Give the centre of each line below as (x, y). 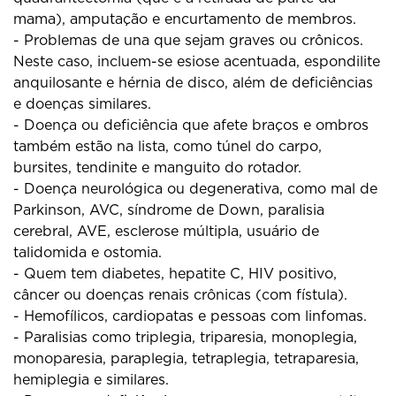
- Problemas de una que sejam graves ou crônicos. (188, 41)
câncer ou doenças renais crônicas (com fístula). (180, 295)
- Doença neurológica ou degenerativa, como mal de (195, 189)
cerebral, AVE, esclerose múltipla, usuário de (166, 232)
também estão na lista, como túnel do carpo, (168, 147)
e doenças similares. (82, 104)
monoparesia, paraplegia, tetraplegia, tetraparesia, (186, 359)
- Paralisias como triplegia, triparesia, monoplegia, (185, 338)
